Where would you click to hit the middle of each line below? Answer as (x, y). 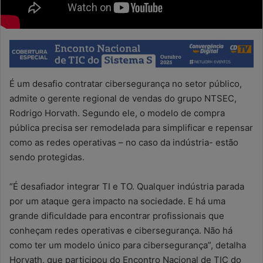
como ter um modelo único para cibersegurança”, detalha (128, 245)
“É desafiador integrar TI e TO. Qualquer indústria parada (127, 186)
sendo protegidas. (47, 157)
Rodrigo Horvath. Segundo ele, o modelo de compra (117, 113)
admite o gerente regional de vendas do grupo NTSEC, (123, 98)
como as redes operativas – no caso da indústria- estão (124, 142)
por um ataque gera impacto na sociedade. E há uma (117, 201)
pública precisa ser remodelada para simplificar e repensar (131, 127)
